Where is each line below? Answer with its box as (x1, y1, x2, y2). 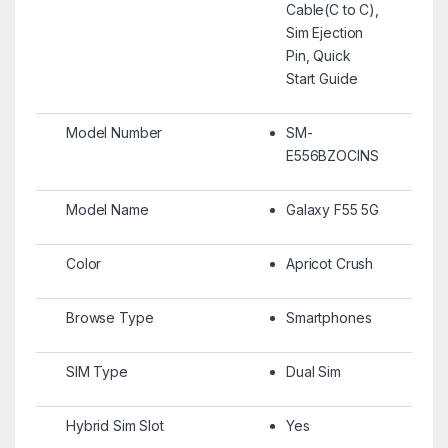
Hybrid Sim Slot (65, 416, 164, 434)
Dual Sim (285, 362, 341, 380)
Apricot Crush (285, 254, 374, 272)
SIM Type (65, 362, 128, 380)
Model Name (65, 200, 149, 218)
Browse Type (65, 308, 154, 326)
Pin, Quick (285, 46, 351, 64)
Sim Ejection (285, 23, 364, 41)
